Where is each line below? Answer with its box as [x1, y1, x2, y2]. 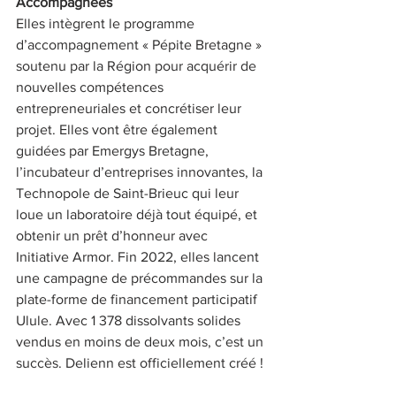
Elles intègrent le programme [16, 16, 198, 32]
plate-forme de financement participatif [16, 292, 261, 308]
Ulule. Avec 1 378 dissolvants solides [16, 313, 244, 329]
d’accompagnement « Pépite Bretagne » [16, 37, 265, 53]
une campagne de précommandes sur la [16, 270, 266, 286]
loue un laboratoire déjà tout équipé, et [16, 207, 261, 223]
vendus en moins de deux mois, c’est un [16, 334, 267, 350]
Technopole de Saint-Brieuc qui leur [16, 186, 242, 202]
